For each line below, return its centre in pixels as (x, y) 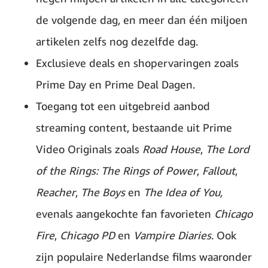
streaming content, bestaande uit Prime (134, 128)
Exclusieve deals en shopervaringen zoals (137, 63)
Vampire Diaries (172, 235)
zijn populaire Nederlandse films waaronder (144, 257)
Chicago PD (87, 235)
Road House (171, 149)
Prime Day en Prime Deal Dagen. (115, 85)
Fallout (219, 171)
